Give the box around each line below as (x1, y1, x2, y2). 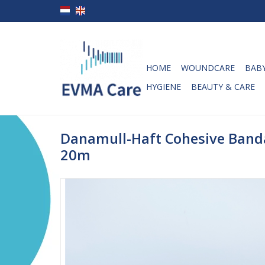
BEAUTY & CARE (191, 81, 255, 92)
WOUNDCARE (181, 62, 235, 73)
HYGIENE (146, 81, 181, 92)
